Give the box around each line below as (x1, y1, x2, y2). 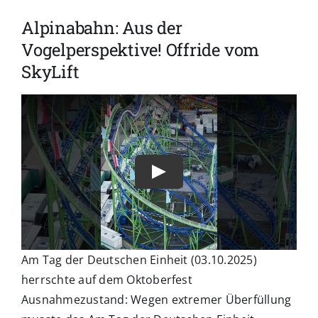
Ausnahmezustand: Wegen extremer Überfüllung (21, 291, 292, 307)
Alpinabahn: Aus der (21, 16, 182, 40)
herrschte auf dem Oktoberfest (21, 271, 192, 287)
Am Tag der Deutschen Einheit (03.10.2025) (21, 251, 257, 268)
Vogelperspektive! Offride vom (21, 38, 260, 62)
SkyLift (21, 60, 79, 84)
